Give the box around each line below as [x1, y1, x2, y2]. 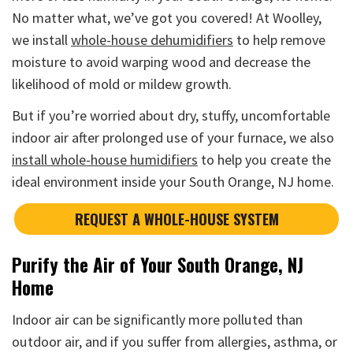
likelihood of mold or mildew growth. [12, 75, 232, 94]
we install [12, 31, 71, 50]
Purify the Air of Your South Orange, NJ [12, 251, 303, 279]
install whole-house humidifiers [12, 150, 198, 169]
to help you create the [198, 150, 331, 169]
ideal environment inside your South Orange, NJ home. [12, 173, 334, 191]
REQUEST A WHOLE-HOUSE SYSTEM [74, 207, 279, 229]
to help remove [233, 31, 325, 50]
